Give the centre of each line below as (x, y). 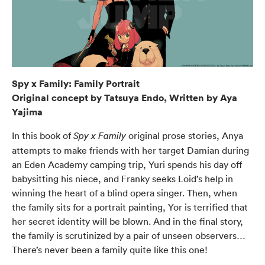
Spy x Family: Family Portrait (76, 83)
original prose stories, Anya (185, 135)
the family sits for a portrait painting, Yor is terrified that (130, 207)
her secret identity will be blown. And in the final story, (127, 221)
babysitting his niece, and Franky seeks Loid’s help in (122, 178)
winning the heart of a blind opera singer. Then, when (125, 193)
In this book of (43, 135)
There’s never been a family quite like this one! (110, 249)
